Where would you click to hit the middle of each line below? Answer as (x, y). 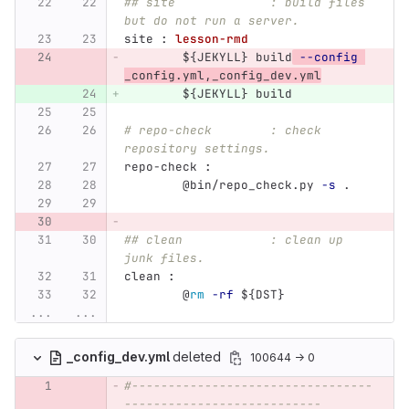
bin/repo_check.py (255, 185)
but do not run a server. (211, 21)
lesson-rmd (211, 39)
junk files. (164, 258)
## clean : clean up (237, 240)
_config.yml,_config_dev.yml (222, 76)
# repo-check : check (226, 131)
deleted (199, 356)
